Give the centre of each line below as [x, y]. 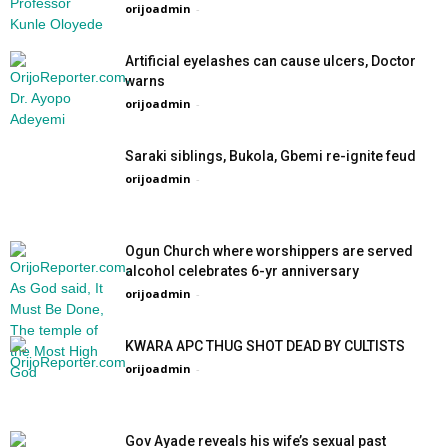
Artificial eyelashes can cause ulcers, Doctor [270, 61]
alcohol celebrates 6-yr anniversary [242, 271]
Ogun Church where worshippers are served [269, 251]
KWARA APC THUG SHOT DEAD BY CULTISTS [265, 346]
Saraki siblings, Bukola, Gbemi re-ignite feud [270, 156]
